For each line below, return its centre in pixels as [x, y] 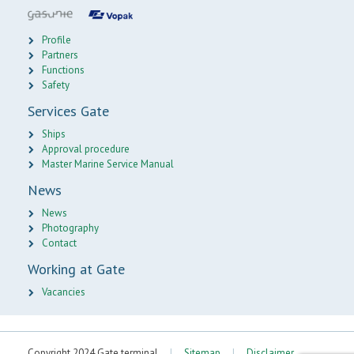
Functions [63, 70]
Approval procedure [86, 149]
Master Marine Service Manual [108, 164]
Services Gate [68, 111]
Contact [59, 243]
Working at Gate [76, 269]
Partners [60, 55]
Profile [56, 40]
